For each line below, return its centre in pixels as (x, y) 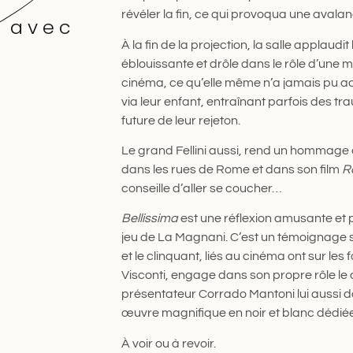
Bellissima (149, 219)
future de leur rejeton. (180, 120)
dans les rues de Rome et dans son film (231, 169)
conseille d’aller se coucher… (201, 188)
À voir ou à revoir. (168, 343)
